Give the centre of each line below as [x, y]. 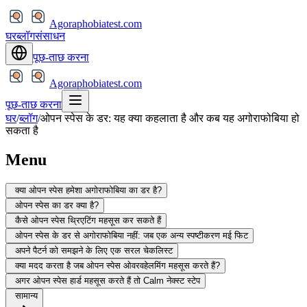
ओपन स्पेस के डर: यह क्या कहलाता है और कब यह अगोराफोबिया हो [170, 118]
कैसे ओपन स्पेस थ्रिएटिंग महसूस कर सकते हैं [88, 220]
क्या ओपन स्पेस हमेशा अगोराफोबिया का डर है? [88, 190]
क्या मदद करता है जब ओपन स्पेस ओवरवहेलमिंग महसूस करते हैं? [118, 265]
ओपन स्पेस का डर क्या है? [57, 205]
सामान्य [26, 295]
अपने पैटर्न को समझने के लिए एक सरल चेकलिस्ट [94, 250]
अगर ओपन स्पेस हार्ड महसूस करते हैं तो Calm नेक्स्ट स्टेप [108, 280]
